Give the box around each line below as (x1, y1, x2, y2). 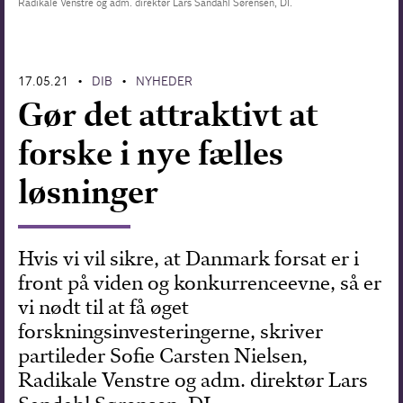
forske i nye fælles (18, 132, 284, 174)
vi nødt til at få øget (18, 294, 190, 319)
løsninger (18, 171, 159, 212)
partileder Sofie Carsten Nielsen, (18, 343, 309, 368)
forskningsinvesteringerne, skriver (18, 318, 324, 344)
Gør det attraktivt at (18, 94, 318, 135)
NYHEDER (136, 73, 193, 89)
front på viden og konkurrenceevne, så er (18, 270, 382, 295)
